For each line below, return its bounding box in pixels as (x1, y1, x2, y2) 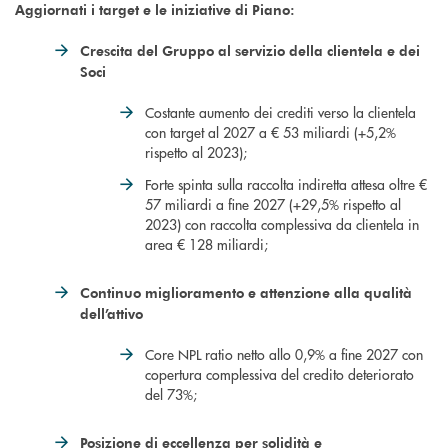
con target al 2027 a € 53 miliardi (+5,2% (145, 122, 396, 143)
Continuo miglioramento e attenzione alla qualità (80, 283, 412, 303)
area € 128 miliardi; (145, 234, 268, 255)
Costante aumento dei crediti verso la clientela (145, 102, 416, 123)
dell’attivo (80, 304, 143, 324)
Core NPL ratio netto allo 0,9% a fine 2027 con (145, 344, 423, 365)
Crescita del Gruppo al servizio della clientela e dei (80, 41, 420, 61)
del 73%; (145, 384, 197, 405)
